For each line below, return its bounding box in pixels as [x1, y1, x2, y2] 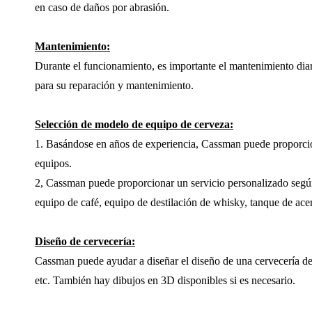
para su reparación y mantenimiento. [35, 79, 194, 91]
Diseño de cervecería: [35, 235, 135, 247]
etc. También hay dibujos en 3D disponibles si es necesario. [35, 274, 295, 286]
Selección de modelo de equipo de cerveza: [35, 118, 233, 130]
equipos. [35, 157, 72, 169]
